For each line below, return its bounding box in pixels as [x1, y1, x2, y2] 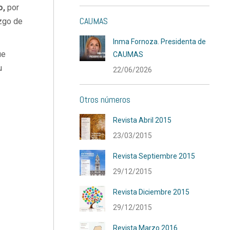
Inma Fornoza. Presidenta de [113, 37, 206, 46]
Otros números [80, 93, 131, 105]
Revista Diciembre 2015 [113, 188, 190, 196]
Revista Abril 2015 [113, 116, 172, 124]
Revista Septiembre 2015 [113, 152, 196, 160]
